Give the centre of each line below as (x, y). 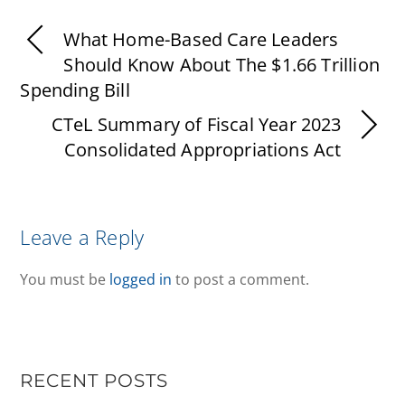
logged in (141, 280)
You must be (65, 280)
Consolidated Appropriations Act (203, 150)
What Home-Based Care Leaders (201, 40)
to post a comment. (241, 280)
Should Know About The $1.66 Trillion (221, 65)
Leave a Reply (82, 238)
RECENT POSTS (94, 381)
